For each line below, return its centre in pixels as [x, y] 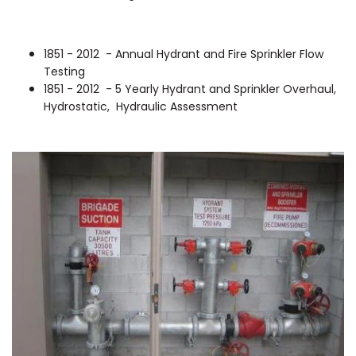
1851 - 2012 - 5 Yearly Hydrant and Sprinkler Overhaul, [190, 89]
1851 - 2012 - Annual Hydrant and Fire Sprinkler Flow [184, 54]
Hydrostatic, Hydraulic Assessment [141, 106]
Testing [66, 72]
